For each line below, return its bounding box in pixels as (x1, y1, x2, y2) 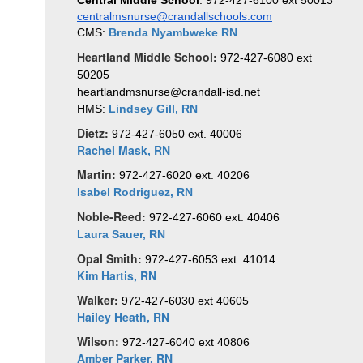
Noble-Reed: (77, 208, 149, 224)
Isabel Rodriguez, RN (77, 186, 193, 199)
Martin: (77, 166, 119, 182)
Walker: (77, 292, 122, 308)
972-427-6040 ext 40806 (122, 335, 250, 348)
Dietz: (77, 125, 112, 141)
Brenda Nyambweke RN (109, 26, 237, 39)
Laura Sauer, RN (77, 228, 169, 241)
